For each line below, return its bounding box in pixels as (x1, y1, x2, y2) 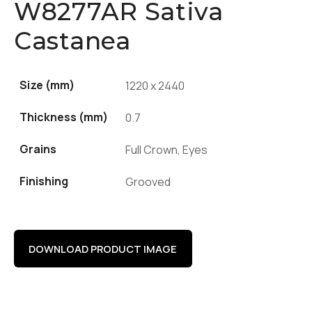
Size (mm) (19, 77, 75, 93)
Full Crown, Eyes (125, 142, 208, 158)
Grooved (125, 174, 171, 190)
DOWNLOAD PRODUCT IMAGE (29, 241, 178, 256)
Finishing (19, 173, 68, 189)
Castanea (14, 26, 131, 56)
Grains (19, 141, 56, 157)
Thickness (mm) (19, 109, 108, 125)
